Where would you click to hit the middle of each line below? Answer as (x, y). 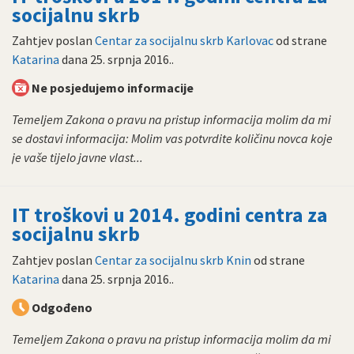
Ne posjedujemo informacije (113, 88)
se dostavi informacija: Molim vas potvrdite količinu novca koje (172, 139)
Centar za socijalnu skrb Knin (173, 260)
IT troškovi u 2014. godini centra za (170, 215)
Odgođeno (62, 307)
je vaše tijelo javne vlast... (77, 158)
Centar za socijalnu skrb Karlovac (184, 41)
